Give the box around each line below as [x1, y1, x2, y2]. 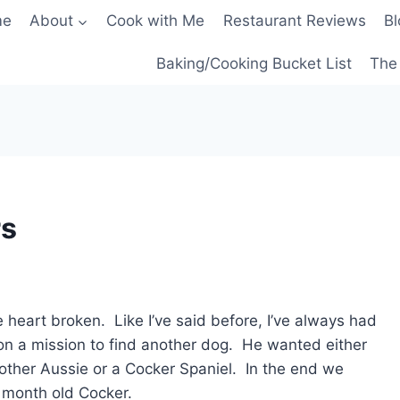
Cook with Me [106, 12, 205, 30]
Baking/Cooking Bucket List [155, 54, 352, 72]
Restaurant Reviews [222, 12, 366, 30]
